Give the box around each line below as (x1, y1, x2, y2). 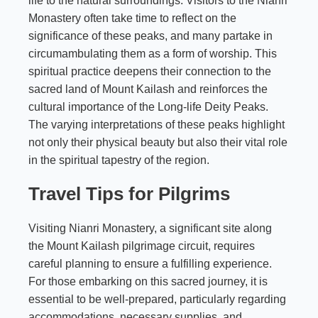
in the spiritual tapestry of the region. (28, 153, 209, 166)
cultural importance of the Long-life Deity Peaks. (28, 100, 268, 113)
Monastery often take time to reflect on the (28, 11, 236, 24)
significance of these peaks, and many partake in (28, 29, 273, 42)
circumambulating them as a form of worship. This (28, 47, 277, 60)
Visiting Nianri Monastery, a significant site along (28, 221, 272, 234)
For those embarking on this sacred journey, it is (28, 275, 268, 287)
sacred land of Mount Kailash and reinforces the (28, 82, 268, 95)
